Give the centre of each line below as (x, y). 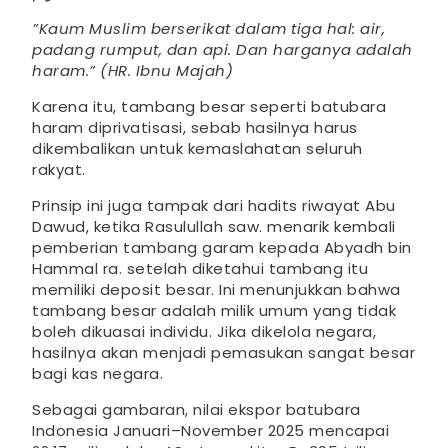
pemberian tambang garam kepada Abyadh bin (222, 248)
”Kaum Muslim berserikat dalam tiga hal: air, (208, 29)
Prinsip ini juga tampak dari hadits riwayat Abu (214, 206)
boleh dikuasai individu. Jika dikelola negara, (204, 332)
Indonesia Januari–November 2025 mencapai (210, 431)
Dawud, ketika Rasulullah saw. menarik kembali (214, 227)
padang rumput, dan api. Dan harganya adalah (222, 50)
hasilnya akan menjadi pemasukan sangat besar (223, 353)
